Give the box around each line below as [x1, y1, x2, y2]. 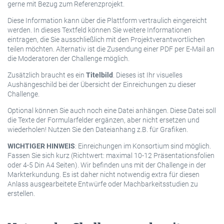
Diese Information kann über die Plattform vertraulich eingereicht [7, 16, 207, 24]
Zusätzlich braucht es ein [7, 70, 86, 79]
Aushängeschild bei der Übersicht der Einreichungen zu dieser [7, 80, 196, 88]
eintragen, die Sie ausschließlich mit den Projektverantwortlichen [7, 35, 205, 43]
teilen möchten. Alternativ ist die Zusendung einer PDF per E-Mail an [7, 44, 214, 53]
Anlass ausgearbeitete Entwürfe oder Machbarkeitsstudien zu [7, 179, 198, 188]
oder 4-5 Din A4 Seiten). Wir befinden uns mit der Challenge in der [7, 160, 206, 169]
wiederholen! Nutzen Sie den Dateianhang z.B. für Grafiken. [7, 125, 188, 133]
